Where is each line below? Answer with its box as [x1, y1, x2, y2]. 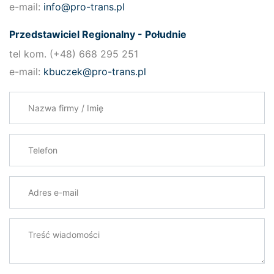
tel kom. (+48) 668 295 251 [9, 48, 138, 60]
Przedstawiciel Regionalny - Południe [9, 28, 187, 40]
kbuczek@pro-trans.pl [43, 65, 146, 78]
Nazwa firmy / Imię [9, 93, 106, 106]
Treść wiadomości [9, 220, 102, 232]
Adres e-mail [9, 177, 73, 190]
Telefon [9, 135, 48, 148]
